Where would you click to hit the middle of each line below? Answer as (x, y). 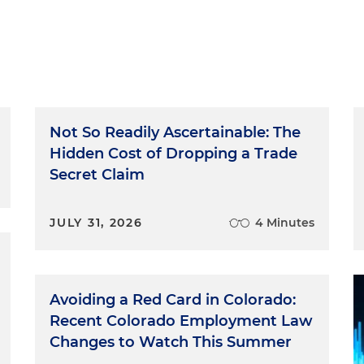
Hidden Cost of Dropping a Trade (174, 154)
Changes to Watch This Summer (171, 342)
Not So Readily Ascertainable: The (175, 132)
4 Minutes (284, 223)
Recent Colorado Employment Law (182, 321)
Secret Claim (97, 175)
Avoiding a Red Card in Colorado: (173, 300)
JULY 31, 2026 (96, 223)
